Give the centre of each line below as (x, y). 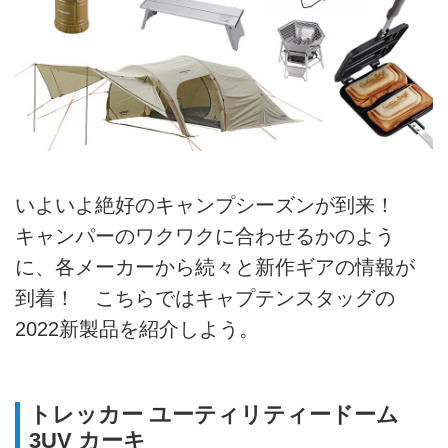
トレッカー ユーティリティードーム (213, 415)
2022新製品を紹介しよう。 (137, 329)
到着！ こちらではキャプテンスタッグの (205, 298)
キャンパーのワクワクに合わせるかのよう (205, 236)
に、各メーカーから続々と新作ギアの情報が (215, 267)
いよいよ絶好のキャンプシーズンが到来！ (215, 205)
